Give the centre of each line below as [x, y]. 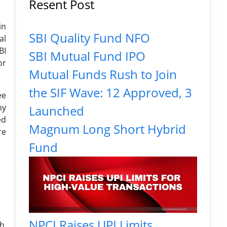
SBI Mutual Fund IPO [87, 56]
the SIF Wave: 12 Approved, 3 [110, 92]
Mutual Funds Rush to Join [103, 74]
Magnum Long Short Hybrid [107, 129]
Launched [56, 111]
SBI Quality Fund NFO [89, 38]
